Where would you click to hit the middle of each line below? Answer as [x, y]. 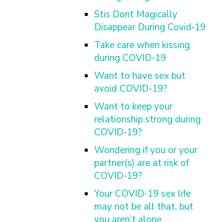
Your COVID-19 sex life [142, 194]
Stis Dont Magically [136, 14]
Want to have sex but [140, 76]
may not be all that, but [144, 207]
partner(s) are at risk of [141, 163]
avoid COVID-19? [131, 89]
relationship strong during [147, 119]
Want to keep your [133, 107]
